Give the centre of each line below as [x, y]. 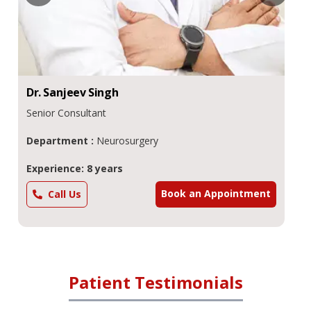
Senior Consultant [66, 112]
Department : [61, 140]
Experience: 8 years [75, 168]
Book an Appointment [216, 193]
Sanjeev [65, 92]
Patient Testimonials [155, 282]
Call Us [65, 194]
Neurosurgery [127, 140]
